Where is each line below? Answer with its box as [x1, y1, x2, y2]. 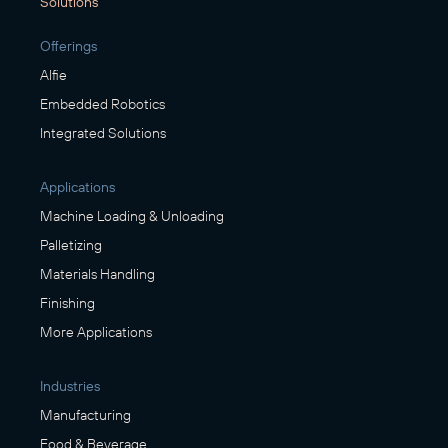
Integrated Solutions [40, 123, 166, 142]
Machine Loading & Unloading [40, 206, 224, 225]
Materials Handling [40, 264, 155, 283]
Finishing [40, 293, 95, 312]
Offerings [40, 36, 97, 55]
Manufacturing [40, 405, 131, 424]
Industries [40, 376, 100, 395]
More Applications [40, 322, 152, 341]
